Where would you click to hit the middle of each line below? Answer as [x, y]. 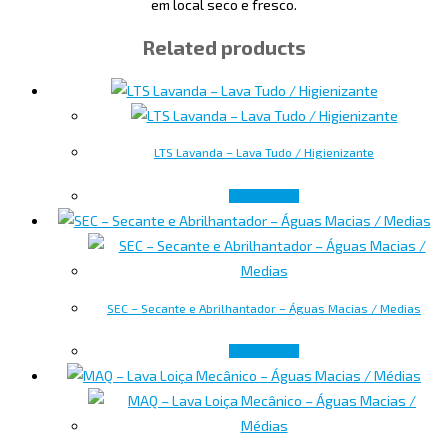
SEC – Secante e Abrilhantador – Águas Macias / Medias [264, 307]
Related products [224, 47]
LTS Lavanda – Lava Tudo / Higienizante [264, 152]
